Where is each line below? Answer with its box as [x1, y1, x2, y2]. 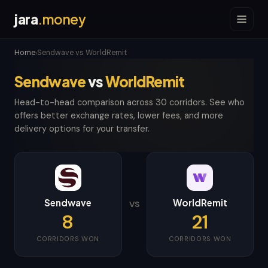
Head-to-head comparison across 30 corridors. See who [14, 97, 245, 108]
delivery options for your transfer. [14, 123, 150, 134]
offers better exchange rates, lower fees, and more [14, 110, 223, 121]
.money [38, 10, 86, 28]
